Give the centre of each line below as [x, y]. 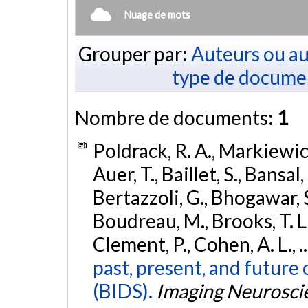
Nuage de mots [157, 14]
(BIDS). [122, 290]
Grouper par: [134, 53]
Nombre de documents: [176, 117]
